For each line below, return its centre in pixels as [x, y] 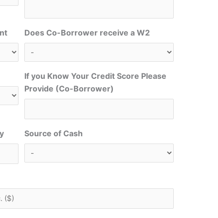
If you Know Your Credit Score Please [96, 76]
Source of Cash [54, 134]
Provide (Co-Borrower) [69, 89]
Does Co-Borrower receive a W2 [87, 33]
